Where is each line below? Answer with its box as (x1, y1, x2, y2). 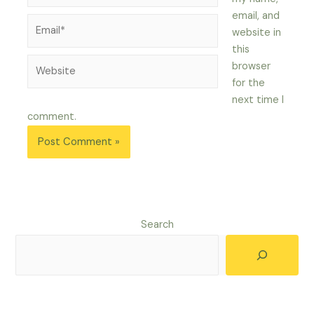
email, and (231, 8, 280, 22)
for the (231, 76, 265, 90)
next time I (231, 93, 284, 107)
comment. (27, 109, 77, 123)
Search (140, 217, 174, 231)
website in (231, 25, 281, 39)
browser (231, 59, 271, 73)
